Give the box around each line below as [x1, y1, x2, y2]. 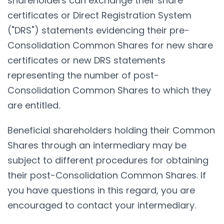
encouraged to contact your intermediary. [7, 198, 196, 211]
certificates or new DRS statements [7, 53, 165, 66]
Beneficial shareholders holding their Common [7, 123, 215, 136]
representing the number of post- [7, 68, 159, 81]
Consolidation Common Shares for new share [7, 38, 213, 51]
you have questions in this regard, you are [7, 183, 195, 196]
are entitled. [7, 98, 60, 111]
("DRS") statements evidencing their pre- [7, 23, 189, 36]
